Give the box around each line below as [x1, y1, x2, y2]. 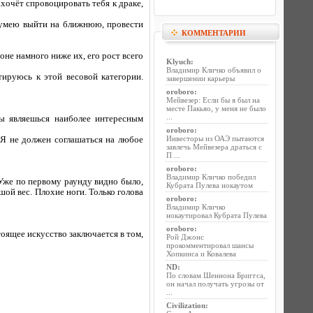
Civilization [166, 301, 205, 310]
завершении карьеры [166, 74, 235, 82]
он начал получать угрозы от [166, 279, 264, 288]
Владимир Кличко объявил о [166, 66, 261, 74]
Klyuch [166, 57, 191, 66]
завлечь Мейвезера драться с [166, 143, 262, 151]
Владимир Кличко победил [166, 173, 256, 181]
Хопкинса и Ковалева [166, 249, 236, 258]
